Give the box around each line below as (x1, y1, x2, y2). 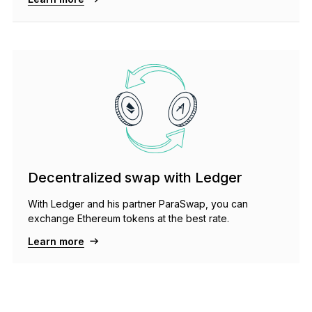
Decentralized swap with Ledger (27, 169, 242, 186)
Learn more (27, 235, 84, 247)
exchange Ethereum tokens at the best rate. (27, 212, 229, 224)
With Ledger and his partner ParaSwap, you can (27, 197, 248, 210)
